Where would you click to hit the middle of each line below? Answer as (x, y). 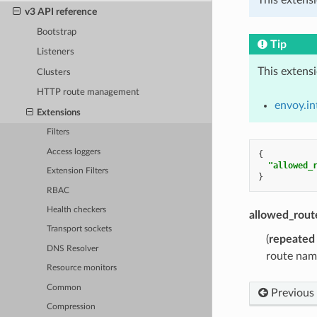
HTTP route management (88, 93)
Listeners (56, 52)
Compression (71, 307)
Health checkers (77, 210)
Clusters (54, 72)
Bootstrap (57, 32)
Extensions (59, 113)
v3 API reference (60, 11)
